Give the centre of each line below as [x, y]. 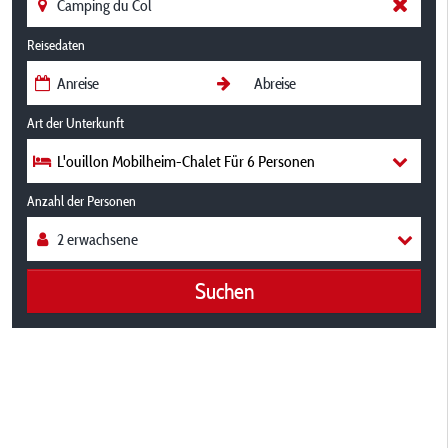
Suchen [224, 290]
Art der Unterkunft [75, 123]
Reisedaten [56, 45]
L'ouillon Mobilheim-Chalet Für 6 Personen [186, 161]
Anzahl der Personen [81, 201]
